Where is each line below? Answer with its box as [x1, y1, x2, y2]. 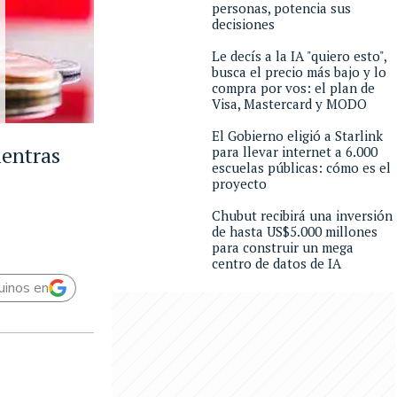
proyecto [212, 175, 267, 192]
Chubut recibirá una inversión [212, 206, 393, 224]
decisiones [212, 15, 275, 33]
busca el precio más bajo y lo [212, 63, 386, 81]
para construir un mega [212, 238, 354, 256]
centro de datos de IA [212, 254, 341, 272]
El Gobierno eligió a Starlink [212, 127, 383, 144]
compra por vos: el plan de [212, 79, 375, 97]
